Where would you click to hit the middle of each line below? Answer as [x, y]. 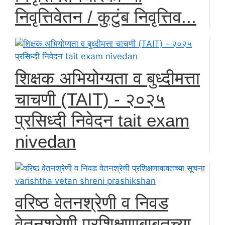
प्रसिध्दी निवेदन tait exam [102, 120]
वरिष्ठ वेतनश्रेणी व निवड [92, 202]
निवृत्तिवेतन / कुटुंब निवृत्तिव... [106, 17]
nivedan [45, 141]
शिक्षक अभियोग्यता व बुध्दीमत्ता [107, 78]
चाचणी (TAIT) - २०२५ [90, 99]
